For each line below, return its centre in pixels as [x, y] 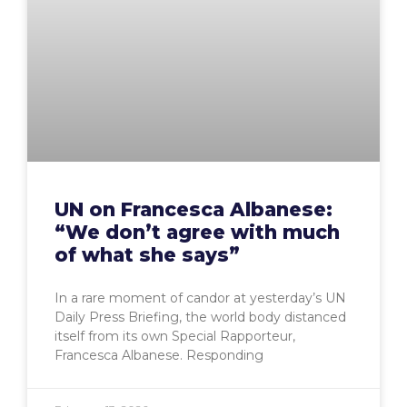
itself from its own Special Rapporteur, [175, 337]
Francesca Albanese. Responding [159, 356]
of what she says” [147, 255]
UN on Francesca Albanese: [194, 210]
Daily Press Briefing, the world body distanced [200, 318]
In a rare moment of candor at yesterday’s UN [200, 298]
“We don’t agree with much [197, 233]
